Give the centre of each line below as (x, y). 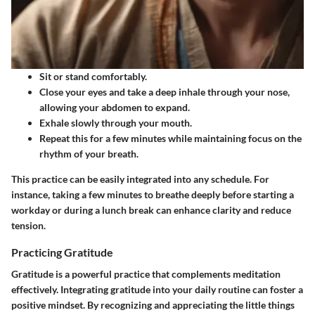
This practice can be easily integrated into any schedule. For (140, 179)
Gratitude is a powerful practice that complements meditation (146, 274)
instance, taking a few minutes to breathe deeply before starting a (153, 194)
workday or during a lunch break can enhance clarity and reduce (151, 210)
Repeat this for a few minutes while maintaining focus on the (171, 138)
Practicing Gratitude (62, 252)
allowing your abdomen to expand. (115, 107)
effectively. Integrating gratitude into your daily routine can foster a (157, 289)
